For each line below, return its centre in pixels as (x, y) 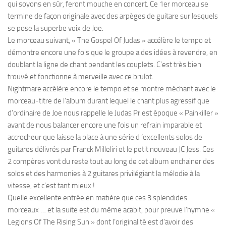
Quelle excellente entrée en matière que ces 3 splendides (97, 197)
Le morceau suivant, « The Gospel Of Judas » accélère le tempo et (109, 40)
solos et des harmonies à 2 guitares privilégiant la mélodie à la (104, 173)
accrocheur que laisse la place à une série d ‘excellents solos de (105, 137)
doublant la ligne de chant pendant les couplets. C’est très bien (104, 64)
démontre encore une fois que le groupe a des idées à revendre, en (112, 52)
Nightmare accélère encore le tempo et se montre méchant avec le (112, 89)
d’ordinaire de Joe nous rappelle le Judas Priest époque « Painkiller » (113, 113)
